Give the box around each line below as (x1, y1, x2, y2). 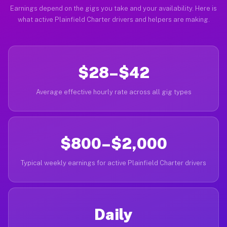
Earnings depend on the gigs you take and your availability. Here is (10, 5, 217, 12)
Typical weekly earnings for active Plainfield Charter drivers (21, 159, 206, 167)
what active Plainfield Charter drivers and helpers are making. (17, 16, 210, 23)
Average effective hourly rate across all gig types (35, 88, 192, 96)
